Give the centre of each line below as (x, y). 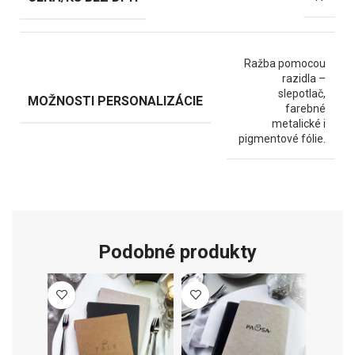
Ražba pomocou (285, 63)
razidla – (304, 78)
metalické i (299, 123)
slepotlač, (302, 93)
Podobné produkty (177, 252)
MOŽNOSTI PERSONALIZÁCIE (115, 101)
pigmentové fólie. (282, 138)
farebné (305, 108)
